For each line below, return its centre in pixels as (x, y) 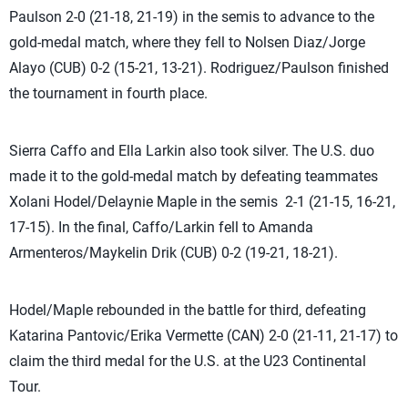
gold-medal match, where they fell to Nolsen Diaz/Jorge (187, 42)
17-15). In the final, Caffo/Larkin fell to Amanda (161, 227)
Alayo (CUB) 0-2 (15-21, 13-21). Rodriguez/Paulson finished (199, 68)
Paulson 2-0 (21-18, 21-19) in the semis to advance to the (192, 17)
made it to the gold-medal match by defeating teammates (194, 176)
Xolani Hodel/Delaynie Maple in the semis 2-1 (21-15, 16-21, (202, 202)
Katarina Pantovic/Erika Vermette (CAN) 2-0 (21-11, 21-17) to (204, 336)
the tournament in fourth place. (108, 93)
